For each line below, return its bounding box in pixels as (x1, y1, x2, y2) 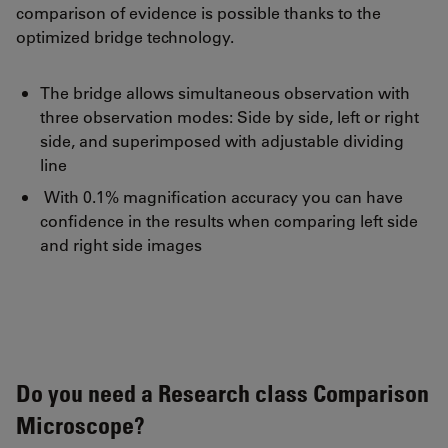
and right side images (40, 233, 202, 255)
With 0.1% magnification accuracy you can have (40, 185, 403, 207)
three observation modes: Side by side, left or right (40, 105, 419, 127)
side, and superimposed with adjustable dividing (40, 129, 404, 151)
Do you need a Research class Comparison (16, 377, 429, 407)
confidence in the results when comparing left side (40, 209, 418, 231)
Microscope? (16, 409, 145, 439)
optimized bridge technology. (16, 25, 234, 47)
